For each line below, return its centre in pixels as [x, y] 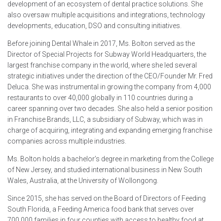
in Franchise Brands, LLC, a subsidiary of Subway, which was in [105, 120]
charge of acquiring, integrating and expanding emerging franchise [110, 130]
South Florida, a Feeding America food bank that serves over [101, 209]
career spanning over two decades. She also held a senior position [110, 109]
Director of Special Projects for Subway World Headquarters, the [107, 55]
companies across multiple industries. [67, 141]
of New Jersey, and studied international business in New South [105, 170]
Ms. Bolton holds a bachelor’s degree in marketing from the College [110, 159]
